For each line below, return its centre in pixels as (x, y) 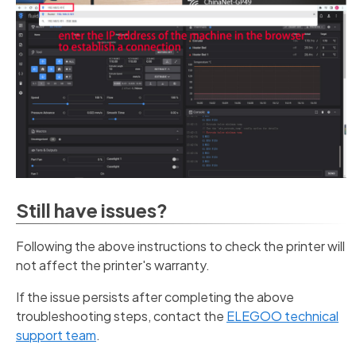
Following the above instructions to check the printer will (180, 246)
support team (56, 335)
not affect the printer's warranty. (113, 265)
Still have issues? (92, 209)
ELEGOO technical (282, 315)
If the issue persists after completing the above (155, 296)
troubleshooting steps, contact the (121, 315)
